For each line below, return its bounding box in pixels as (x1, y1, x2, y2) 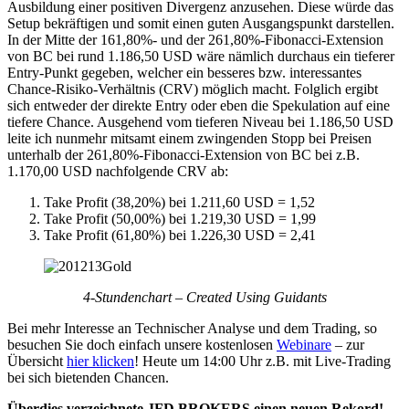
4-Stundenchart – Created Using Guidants (82, 288, 327, 305)
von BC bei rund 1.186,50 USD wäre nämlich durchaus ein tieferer (7, 47, 394, 64)
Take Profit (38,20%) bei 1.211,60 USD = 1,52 (44, 194, 315, 210)
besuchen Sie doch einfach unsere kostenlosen (7, 336, 277, 352)
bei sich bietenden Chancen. (7, 369, 169, 385)
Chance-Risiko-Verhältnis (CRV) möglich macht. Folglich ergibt (7, 80, 378, 97)
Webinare (277, 336, 331, 352)
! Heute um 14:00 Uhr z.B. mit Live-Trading (134, 352, 391, 369)
